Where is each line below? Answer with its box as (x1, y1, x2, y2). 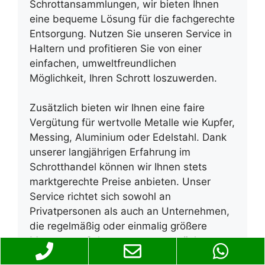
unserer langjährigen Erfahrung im (30, 146, 190, 159)
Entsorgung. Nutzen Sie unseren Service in (30, 27, 232, 40)
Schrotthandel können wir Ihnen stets (30, 161, 207, 173)
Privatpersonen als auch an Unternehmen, (30, 205, 230, 218)
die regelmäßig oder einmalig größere (30, 220, 207, 232)
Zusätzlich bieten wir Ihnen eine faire (30, 102, 205, 114)
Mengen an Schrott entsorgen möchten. (30, 235, 218, 247)
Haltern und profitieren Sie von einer (30, 42, 202, 54)
